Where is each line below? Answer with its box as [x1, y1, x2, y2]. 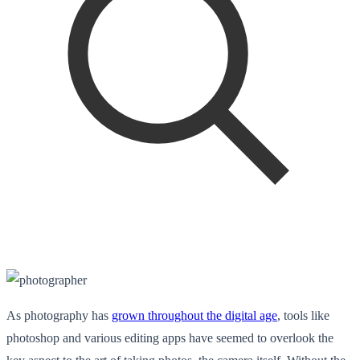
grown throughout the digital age [112, 308, 277, 322]
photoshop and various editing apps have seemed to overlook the [6, 330, 333, 345]
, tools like [277, 308, 329, 322]
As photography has [6, 308, 112, 322]
